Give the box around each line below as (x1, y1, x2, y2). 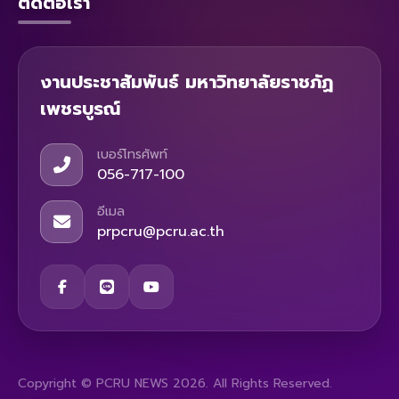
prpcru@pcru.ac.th (97, 220, 224, 242)
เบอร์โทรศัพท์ (97, 144, 167, 164)
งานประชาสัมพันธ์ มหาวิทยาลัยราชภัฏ (40, 69, 333, 96)
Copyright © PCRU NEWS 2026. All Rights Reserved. (18, 374, 332, 394)
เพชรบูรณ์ (40, 95, 120, 123)
